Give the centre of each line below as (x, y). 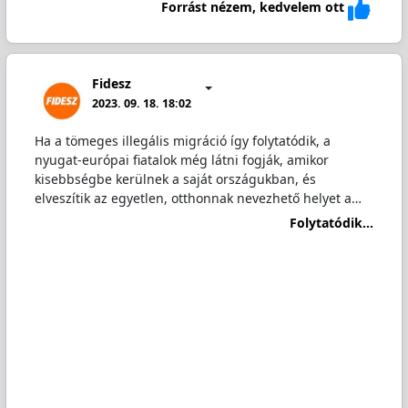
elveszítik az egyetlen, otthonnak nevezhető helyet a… (198, 199)
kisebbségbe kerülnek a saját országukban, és (175, 179)
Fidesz (112, 83)
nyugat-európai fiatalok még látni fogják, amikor (181, 160)
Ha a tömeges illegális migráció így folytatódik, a (182, 141)
